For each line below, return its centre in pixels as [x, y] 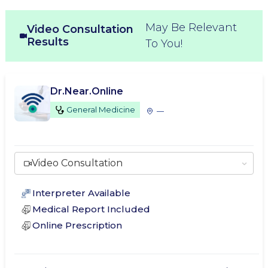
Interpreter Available [81, 193]
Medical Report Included [91, 209]
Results [48, 42]
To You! [164, 44]
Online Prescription [77, 225]
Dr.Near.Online [87, 91]
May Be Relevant [191, 28]
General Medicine [101, 109]
